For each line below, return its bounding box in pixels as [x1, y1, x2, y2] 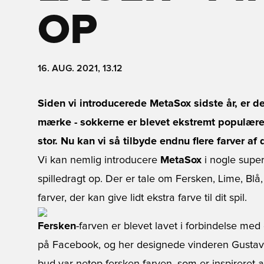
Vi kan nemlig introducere [38, 155, 160, 166]
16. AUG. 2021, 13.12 [38, 64, 123, 73]
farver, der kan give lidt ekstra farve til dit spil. [38, 193, 247, 203]
